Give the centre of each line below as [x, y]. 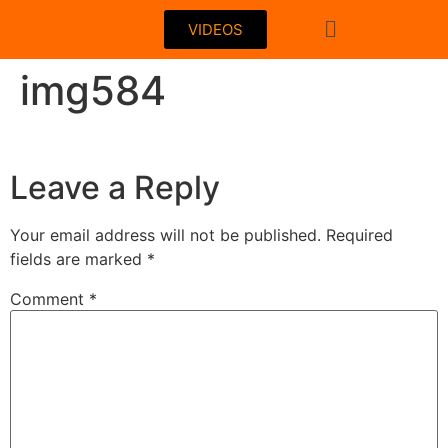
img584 [93, 90]
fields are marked [78, 259]
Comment [49, 299]
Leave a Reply [115, 188]
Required [359, 235]
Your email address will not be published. [165, 235]
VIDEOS [216, 29]
